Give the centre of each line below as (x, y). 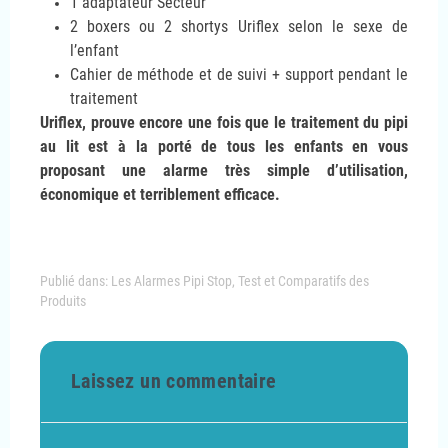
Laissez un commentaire (174, 381)
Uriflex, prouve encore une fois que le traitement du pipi (224, 122)
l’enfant (94, 50)
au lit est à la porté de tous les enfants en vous (224, 146)
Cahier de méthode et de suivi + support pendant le (239, 74)
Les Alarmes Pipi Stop (171, 280)
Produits (63, 300)
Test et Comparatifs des (303, 280)
